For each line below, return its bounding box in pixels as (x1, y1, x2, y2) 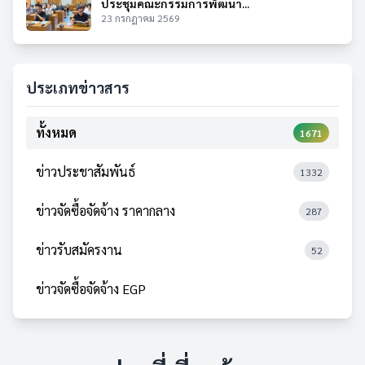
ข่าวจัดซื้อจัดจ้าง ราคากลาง (36, 202, 175, 220)
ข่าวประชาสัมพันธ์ (36, 163, 135, 181)
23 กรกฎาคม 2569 (101, 11, 180, 25)
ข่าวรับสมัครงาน (36, 241, 122, 259)
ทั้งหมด (36, 124, 77, 142)
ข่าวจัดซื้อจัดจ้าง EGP (36, 280, 146, 298)
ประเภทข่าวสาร (26, 78, 130, 98)
